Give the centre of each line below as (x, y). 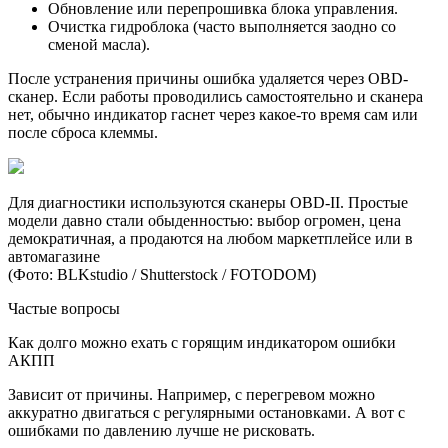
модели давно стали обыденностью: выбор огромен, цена (204, 220)
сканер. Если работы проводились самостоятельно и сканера (215, 96)
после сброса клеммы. (83, 132)
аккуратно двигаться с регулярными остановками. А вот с (206, 412)
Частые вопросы (64, 308)
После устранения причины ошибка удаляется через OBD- (208, 78)
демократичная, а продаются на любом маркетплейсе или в (210, 238)
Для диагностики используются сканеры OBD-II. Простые (208, 202)
